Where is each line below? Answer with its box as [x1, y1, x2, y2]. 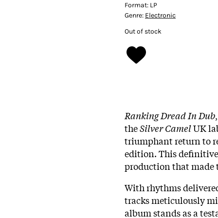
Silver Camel [140, 121, 191, 134]
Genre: [125, 11, 145, 19]
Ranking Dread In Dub [125, 109, 215, 122]
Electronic [145, 11, 176, 19]
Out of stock [125, 27, 162, 36]
